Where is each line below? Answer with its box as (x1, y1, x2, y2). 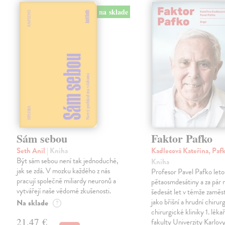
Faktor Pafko (151, 130, 213, 147)
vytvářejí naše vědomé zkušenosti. (17, 185, 111, 197)
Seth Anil (17, 145, 47, 157)
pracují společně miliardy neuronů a (17, 175, 117, 187)
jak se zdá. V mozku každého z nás (17, 165, 110, 177)
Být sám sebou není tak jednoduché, (17, 155, 119, 167)
